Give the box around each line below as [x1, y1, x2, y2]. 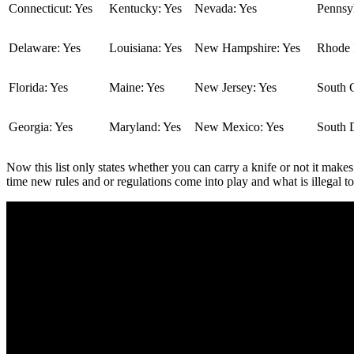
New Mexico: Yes [194, 120, 284, 134]
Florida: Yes [9, 81, 68, 95]
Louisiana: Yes [109, 41, 182, 55]
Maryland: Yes [109, 120, 181, 134]
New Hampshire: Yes [194, 41, 300, 55]
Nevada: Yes [194, 2, 257, 16]
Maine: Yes [109, 81, 164, 95]
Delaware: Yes [9, 41, 81, 55]
